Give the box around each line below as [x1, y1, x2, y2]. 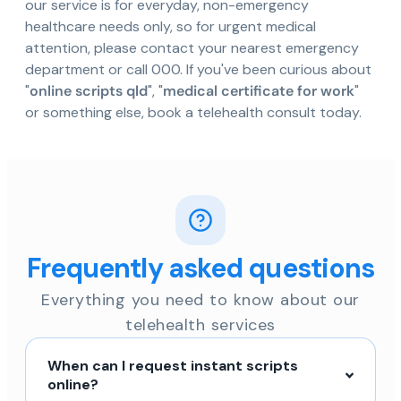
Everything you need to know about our [41, 289, 360, 311]
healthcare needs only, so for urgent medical [25, 17, 316, 37]
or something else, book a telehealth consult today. [25, 103, 362, 123]
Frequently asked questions [26, 251, 375, 286]
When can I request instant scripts [47, 356, 298, 376]
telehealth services [125, 314, 276, 337]
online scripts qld [30, 81, 148, 101]
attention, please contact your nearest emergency [25, 38, 359, 58]
